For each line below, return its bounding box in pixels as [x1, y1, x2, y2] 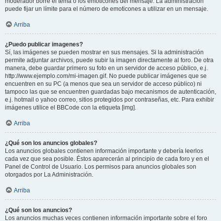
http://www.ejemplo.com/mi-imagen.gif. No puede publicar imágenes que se [5, 73, 207, 79]
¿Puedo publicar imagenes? [5, 41, 83, 48]
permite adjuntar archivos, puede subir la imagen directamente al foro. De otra [5, 57, 214, 64]
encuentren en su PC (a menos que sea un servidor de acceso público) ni [5, 80, 202, 87]
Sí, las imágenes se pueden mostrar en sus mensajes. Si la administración [5, 49, 204, 56]
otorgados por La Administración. [5, 171, 93, 178]
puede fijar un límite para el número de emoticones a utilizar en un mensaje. [5, 5, 208, 12]
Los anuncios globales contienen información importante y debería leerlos [5, 147, 203, 154]
